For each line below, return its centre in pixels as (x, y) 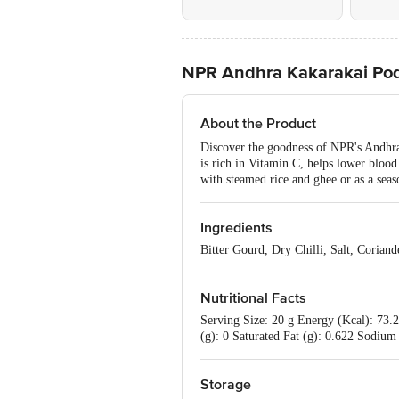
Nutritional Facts (253, 298)
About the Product (258, 124)
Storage (226, 385)
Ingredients (236, 228)
